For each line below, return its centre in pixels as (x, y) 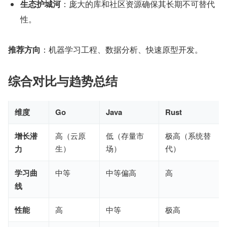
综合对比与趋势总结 (63, 81)
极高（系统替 (188, 136)
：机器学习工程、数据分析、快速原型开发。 (122, 50)
